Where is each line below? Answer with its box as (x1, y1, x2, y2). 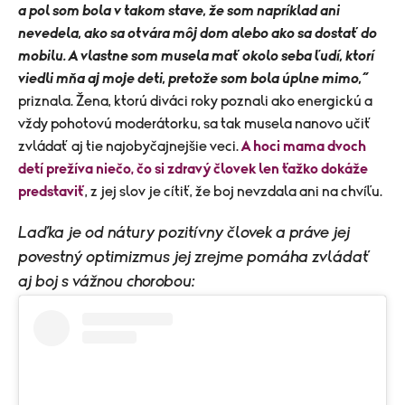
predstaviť (18, 184, 85, 200)
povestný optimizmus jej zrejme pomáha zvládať (18, 250, 371, 267)
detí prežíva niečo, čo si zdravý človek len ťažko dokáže (18, 162, 368, 177)
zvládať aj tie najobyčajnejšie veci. (18, 139, 241, 155)
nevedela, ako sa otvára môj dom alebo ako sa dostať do (18, 26, 377, 42)
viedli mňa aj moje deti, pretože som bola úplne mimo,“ (18, 71, 368, 87)
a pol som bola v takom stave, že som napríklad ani (18, 4, 340, 19)
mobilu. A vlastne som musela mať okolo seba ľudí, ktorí (18, 49, 374, 64)
